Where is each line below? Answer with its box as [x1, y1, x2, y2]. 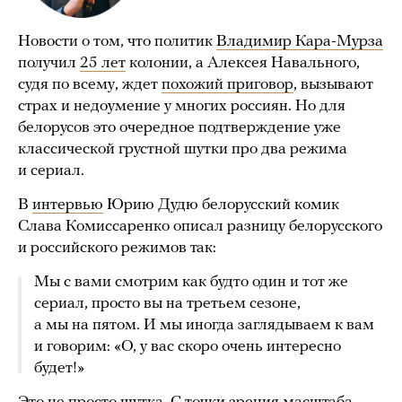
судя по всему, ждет [18, 76, 162, 94]
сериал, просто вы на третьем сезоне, [34, 295, 301, 313]
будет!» [34, 360, 84, 378]
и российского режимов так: [18, 240, 220, 258]
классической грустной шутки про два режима [18, 141, 347, 159]
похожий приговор [162, 76, 293, 94]
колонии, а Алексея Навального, [126, 55, 360, 73]
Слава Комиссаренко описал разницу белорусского [18, 218, 382, 236]
